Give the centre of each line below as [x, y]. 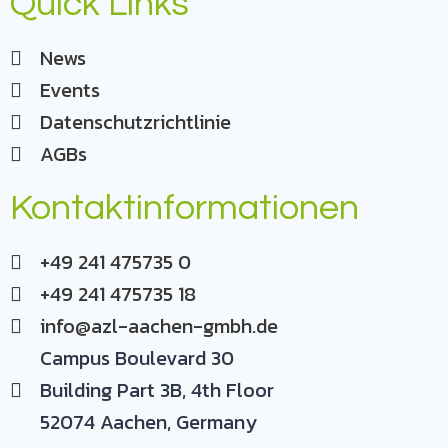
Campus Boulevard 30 [137, 358]
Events [70, 90]
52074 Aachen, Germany [148, 422]
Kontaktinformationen [184, 208]
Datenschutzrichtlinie [135, 122]
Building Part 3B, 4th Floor [157, 390]
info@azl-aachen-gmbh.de [159, 326]
